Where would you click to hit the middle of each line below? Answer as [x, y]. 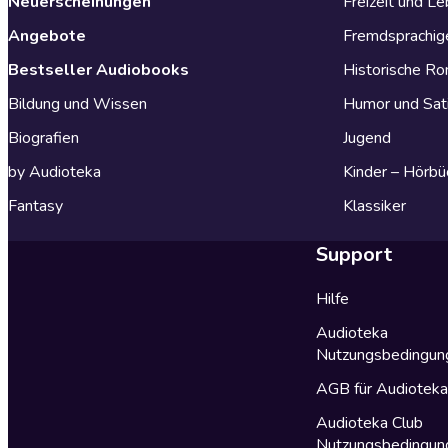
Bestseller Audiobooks [98, 69]
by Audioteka [54, 171]
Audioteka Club [369, 422]
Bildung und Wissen [77, 103]
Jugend [367, 137]
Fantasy [35, 205]
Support [354, 254]
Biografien [43, 137]
